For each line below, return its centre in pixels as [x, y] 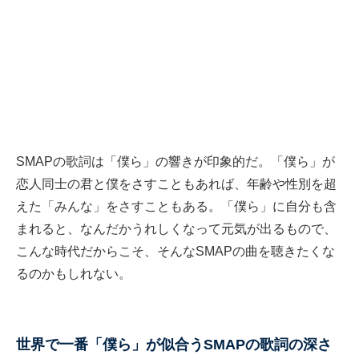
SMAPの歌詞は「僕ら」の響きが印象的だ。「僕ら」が [175, 162]
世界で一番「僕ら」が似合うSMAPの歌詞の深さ [174, 345]
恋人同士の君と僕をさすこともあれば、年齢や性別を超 [176, 184]
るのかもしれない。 [74, 274]
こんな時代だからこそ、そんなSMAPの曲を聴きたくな [175, 252]
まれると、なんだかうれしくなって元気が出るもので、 [176, 229]
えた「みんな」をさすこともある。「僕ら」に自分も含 [176, 207]
